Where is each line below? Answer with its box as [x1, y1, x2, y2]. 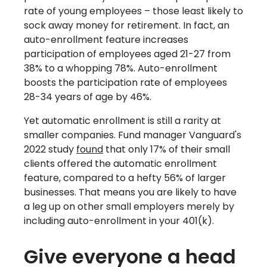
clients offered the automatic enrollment [24, 157, 217, 171]
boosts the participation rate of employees [24, 76, 227, 90]
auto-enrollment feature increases [24, 33, 188, 47]
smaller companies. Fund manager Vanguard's [24, 128, 241, 142]
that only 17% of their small [103, 142, 230, 157]
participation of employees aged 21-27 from [24, 47, 231, 61]
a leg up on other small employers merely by [24, 200, 234, 214]
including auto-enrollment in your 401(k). [24, 214, 214, 228]
